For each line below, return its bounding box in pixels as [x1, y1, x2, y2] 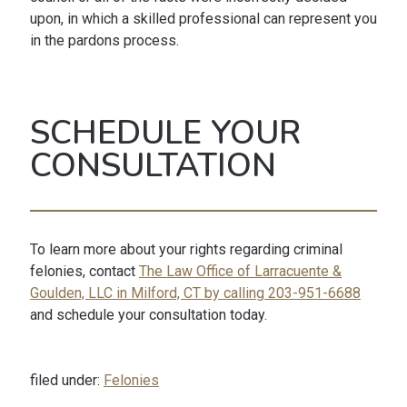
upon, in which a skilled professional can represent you [29, 10, 377, 28]
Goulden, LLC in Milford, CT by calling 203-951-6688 [29, 284, 361, 303]
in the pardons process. [29, 32, 179, 50]
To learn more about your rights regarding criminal [29, 241, 342, 259]
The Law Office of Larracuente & [138, 263, 342, 281]
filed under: [29, 372, 104, 390]
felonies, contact [29, 263, 139, 281]
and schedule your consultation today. [29, 306, 267, 324]
